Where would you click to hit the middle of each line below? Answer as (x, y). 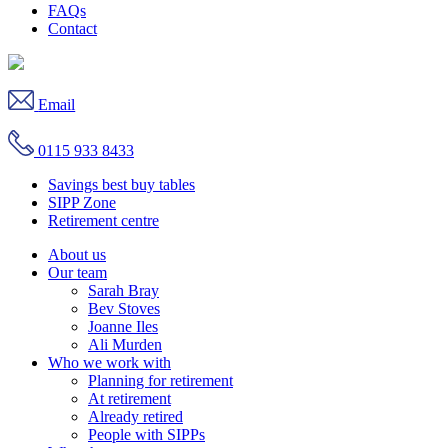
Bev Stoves (124, 308)
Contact (72, 28)
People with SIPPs (146, 434)
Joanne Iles (123, 326)
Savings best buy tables (121, 184)
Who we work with (109, 362)
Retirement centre (103, 220)
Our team (77, 272)
